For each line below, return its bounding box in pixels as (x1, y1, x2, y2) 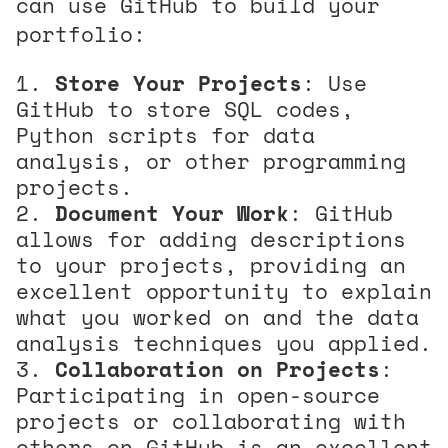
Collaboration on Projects (55, 352, 380, 385)
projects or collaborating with (16, 404, 406, 437)
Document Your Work (55, 196, 289, 229)
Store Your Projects (55, 66, 302, 99)
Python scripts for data (16, 118, 315, 151)
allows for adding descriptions (16, 222, 406, 255)
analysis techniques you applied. (16, 326, 432, 359)
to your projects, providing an (16, 248, 406, 281)
